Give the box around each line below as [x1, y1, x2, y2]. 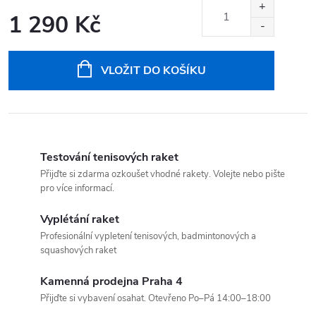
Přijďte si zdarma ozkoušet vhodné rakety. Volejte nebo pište [40, 167, 285, 181]
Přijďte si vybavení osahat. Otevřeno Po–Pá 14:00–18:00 [40, 291, 271, 305]
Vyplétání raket [40, 211, 119, 227]
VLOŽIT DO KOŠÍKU [100, 62, 206, 78]
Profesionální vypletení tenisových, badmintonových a [40, 229, 256, 243]
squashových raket [40, 243, 116, 257]
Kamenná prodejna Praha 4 [40, 273, 183, 289]
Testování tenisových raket [40, 149, 178, 165]
